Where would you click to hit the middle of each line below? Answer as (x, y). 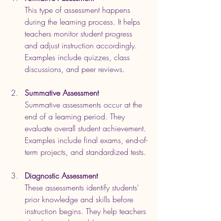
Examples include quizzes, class (78, 57)
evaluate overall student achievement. (87, 128)
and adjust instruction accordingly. (82, 45)
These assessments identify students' (83, 187)
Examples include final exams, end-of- (86, 140)
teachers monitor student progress (80, 33)
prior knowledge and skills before (80, 199)
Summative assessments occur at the (85, 104)
